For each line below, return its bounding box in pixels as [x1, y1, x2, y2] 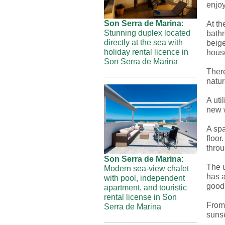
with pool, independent [104, 174, 185, 182]
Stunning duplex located [104, 29, 190, 37]
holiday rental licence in [104, 48, 188, 56]
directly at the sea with [104, 38, 183, 47]
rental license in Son [104, 193, 177, 201]
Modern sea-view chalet [104, 164, 189, 173]
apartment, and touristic [104, 183, 187, 192]
